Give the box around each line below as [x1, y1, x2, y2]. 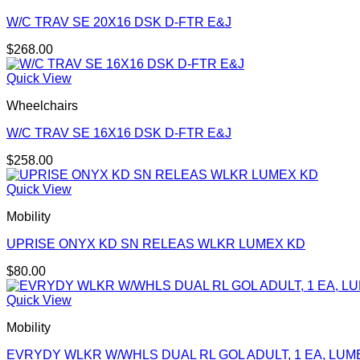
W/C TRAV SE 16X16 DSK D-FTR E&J [6, 126, 231, 141]
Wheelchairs [6, 99, 78, 113]
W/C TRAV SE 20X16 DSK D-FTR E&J [6, 15, 231, 30]
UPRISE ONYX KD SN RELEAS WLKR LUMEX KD [6, 237, 305, 252]
